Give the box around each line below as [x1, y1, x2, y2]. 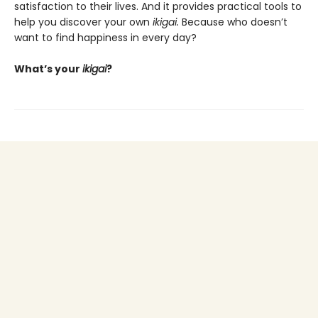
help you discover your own [14, 15, 153, 30]
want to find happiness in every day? [14, 31, 197, 45]
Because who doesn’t [179, 15, 287, 30]
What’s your [14, 62, 82, 77]
